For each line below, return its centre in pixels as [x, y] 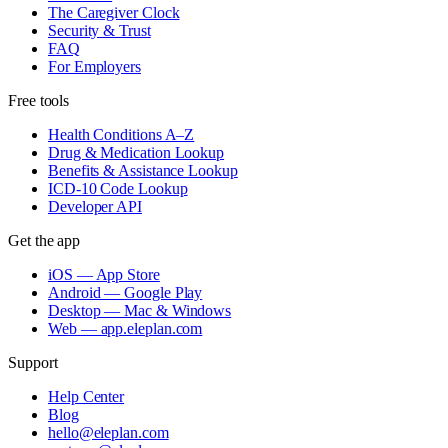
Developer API [95, 207]
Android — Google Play [125, 293]
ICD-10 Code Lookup [118, 189]
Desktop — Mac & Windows [140, 311]
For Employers [94, 67]
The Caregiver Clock [114, 13]
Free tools [39, 101]
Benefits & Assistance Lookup [143, 171]
